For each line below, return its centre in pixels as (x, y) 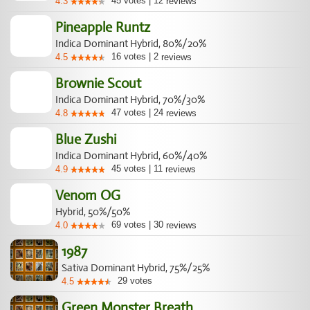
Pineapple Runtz (103, 27)
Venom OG (88, 195)
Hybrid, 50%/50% (93, 212)
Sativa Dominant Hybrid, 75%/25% (136, 268)
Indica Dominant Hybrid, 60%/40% (131, 156)
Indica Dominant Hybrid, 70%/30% (130, 100)
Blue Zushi (86, 139)
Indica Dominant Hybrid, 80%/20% (131, 44)
